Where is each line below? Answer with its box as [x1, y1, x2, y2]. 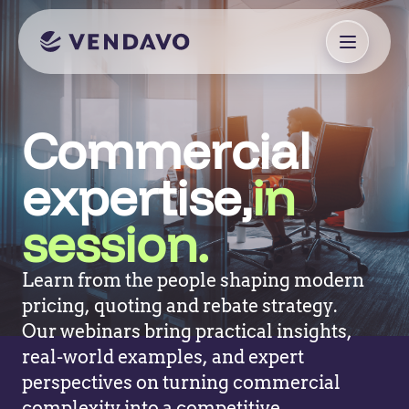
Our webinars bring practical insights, [22, 320, 352, 342]
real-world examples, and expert [22, 346, 304, 368]
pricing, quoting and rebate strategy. [22, 295, 337, 317]
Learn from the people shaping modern [22, 269, 364, 291]
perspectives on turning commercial [22, 372, 341, 393]
